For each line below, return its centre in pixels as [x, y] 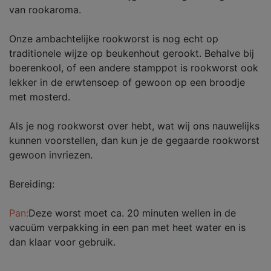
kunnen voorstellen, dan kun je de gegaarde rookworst [134, 140]
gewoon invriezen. [51, 155]
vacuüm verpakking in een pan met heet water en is [127, 227]
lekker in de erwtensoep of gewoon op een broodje [127, 82]
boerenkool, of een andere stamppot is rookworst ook [134, 68]
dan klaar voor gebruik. [62, 242]
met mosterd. [40, 97]
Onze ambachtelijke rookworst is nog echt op [114, 39]
